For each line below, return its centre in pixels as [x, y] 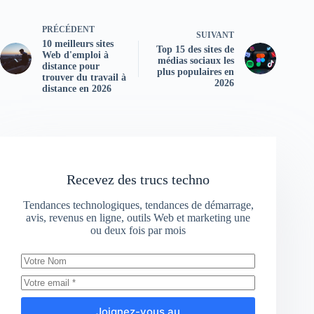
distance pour [71, 67]
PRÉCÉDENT [68, 30]
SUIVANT [216, 35]
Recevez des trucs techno [138, 180]
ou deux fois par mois [138, 231]
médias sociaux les [196, 61]
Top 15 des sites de [196, 50]
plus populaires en [196, 72]
